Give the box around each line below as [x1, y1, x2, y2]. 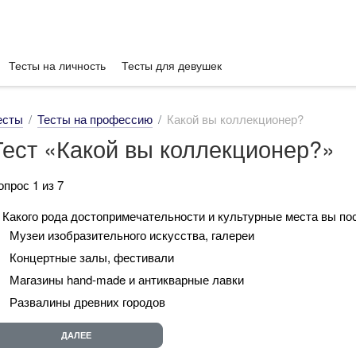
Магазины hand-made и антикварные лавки [10, 270, 244, 288]
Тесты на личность [9, 57, 106, 73]
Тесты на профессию [37, 110, 153, 127]
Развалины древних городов [10, 292, 165, 310]
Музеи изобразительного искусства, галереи [10, 226, 254, 243]
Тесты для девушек [122, 57, 222, 73]
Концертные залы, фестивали [10, 248, 174, 265]
